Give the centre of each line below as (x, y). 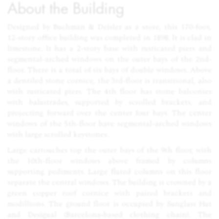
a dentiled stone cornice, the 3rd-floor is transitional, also (109, 81)
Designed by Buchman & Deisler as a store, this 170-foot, (109, 27)
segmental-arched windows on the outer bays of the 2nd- (109, 59)
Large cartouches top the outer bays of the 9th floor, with (109, 150)
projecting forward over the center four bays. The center (109, 113)
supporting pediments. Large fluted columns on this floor (109, 172)
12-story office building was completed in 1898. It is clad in (109, 38)
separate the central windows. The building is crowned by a (109, 182)
